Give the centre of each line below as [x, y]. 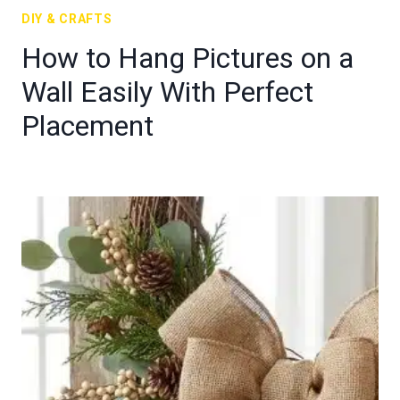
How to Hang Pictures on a [187, 58]
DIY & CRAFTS [67, 19]
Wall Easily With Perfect [167, 92]
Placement [87, 126]
